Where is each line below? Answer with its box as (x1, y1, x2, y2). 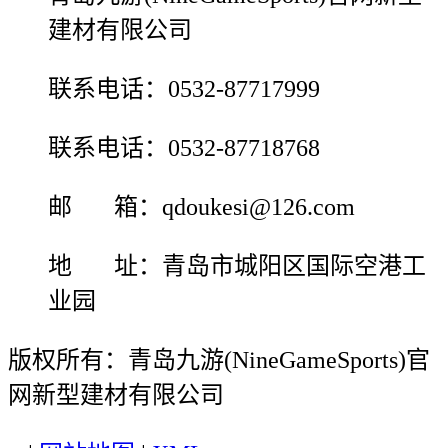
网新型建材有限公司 (8, 382, 224, 409)
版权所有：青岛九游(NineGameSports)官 (8, 347, 430, 374)
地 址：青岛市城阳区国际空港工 (48, 253, 426, 280)
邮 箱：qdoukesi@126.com (48, 194, 355, 221)
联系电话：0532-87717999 (48, 76, 320, 103)
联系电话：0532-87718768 (48, 135, 320, 162)
